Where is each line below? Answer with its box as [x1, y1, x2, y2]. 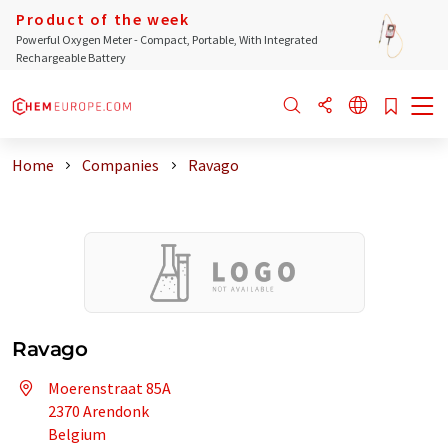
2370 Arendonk [48, 401, 149, 421]
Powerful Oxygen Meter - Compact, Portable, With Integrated [16, 32, 318, 47]
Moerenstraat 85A [48, 378, 171, 398]
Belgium [48, 424, 106, 444]
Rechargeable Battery [16, 50, 126, 65]
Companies [82, 155, 160, 175]
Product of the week [16, 9, 190, 29]
